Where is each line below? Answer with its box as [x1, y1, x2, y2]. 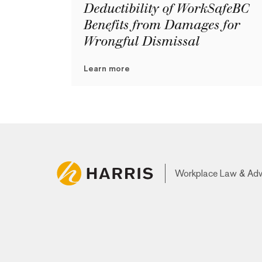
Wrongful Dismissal [83, 34, 199, 49]
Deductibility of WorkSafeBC [83, 1, 249, 16]
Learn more [84, 64, 130, 74]
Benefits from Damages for [83, 18, 239, 33]
